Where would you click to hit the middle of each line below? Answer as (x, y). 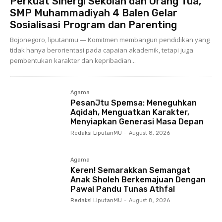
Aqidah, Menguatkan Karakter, (130, 112)
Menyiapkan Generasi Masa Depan (137, 122)
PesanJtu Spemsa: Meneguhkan (134, 103)
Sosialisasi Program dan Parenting (93, 25)
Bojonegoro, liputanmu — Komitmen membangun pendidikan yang (110, 40)
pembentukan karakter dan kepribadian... (73, 61)
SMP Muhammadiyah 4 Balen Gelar (94, 13)
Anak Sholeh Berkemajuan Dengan (138, 180)
